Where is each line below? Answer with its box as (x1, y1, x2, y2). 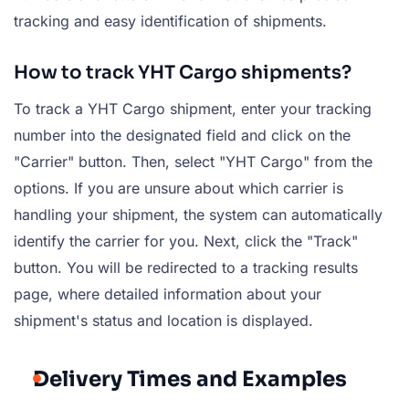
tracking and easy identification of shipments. (14, 12, 327, 30)
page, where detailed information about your (14, 285, 321, 303)
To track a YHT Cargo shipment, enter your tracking (14, 100, 372, 118)
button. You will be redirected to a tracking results (14, 258, 358, 277)
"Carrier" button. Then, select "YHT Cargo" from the (14, 152, 372, 171)
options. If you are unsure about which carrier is (14, 179, 343, 197)
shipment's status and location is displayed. (14, 311, 313, 330)
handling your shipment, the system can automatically (14, 205, 383, 224)
